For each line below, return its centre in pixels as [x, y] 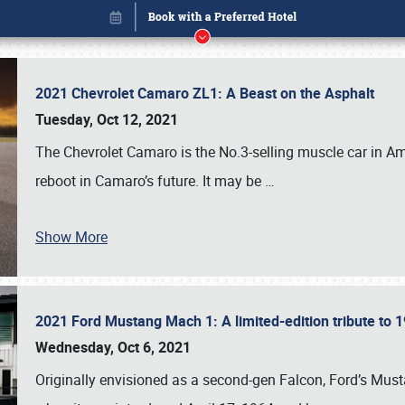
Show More [71, 237]
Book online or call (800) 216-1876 [202, 207]
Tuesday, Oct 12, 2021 [107, 119]
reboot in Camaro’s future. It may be [150, 181]
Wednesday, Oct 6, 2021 [113, 347]
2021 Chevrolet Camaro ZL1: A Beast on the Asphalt [208, 93]
